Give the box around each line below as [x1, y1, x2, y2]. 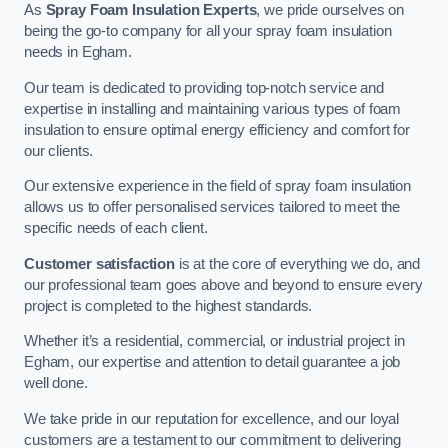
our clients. [24, 142, 94, 159]
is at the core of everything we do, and [174, 255, 421, 272]
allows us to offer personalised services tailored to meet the [24, 199, 401, 216]
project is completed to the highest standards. [24, 297, 313, 314]
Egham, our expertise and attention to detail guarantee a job [24, 354, 401, 371]
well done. [24, 375, 88, 392]
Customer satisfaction [24, 255, 175, 272]
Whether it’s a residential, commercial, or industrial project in [24, 333, 405, 350]
